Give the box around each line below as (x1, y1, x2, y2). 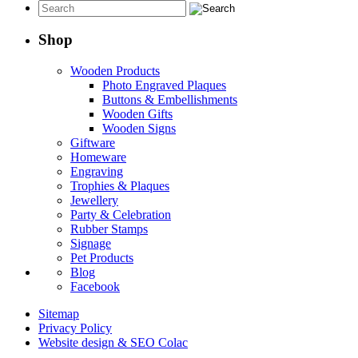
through (121, 14, 160, 29)
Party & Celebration (70, 208, 171, 222)
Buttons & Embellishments (102, 93, 237, 107)
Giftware (70, 136, 115, 150)
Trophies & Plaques (70, 179, 169, 193)
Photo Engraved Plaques (102, 78, 226, 93)
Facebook (70, 280, 120, 294)
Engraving (70, 165, 123, 179)
